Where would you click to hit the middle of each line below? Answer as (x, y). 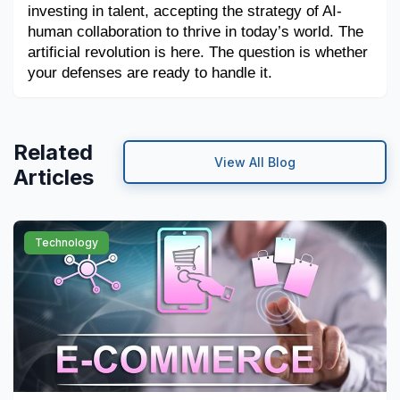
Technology (67, 243)
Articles (54, 178)
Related (53, 153)
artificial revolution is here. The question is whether (198, 52)
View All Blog (254, 162)
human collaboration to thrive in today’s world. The (196, 32)
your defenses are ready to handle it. (150, 73)
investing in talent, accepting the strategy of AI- (185, 11)
